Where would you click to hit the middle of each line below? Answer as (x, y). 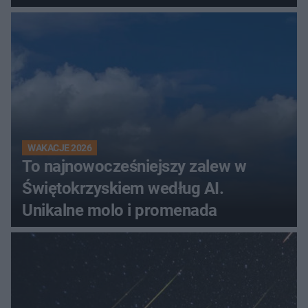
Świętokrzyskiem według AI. (123, 188)
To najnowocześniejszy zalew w (134, 166)
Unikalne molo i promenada (120, 210)
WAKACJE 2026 (60, 147)
